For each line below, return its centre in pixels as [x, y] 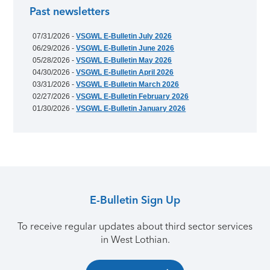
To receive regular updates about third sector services [135, 226]
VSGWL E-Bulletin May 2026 [124, 60]
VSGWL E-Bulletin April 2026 [125, 72]
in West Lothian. [135, 239]
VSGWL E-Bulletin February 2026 [133, 96]
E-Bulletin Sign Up [135, 200]
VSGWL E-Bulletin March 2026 [128, 84]
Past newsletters [70, 12]
